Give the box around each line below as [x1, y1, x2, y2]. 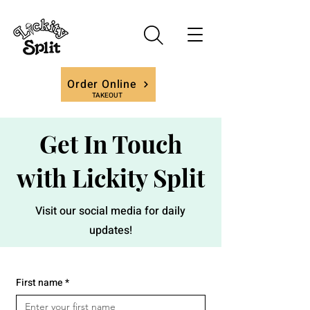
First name [16, 275, 62, 290]
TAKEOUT [92, 91, 122, 100]
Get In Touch [39, 127, 182, 160]
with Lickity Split [17, 161, 205, 194]
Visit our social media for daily [35, 203, 185, 219]
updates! [89, 222, 132, 239]
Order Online [67, 76, 137, 93]
